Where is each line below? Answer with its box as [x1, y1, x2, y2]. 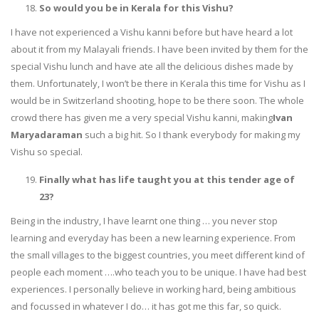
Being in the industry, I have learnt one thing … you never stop [11, 214, 278, 227]
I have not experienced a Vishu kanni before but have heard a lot [11, 25, 293, 38]
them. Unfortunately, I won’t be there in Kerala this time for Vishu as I [11, 76, 305, 90]
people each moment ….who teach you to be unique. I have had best [11, 265, 306, 278]
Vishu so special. [11, 145, 83, 158]
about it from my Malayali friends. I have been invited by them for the [11, 42, 308, 56]
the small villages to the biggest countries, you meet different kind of [11, 248, 305, 261]
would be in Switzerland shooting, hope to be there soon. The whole [11, 93, 304, 107]
